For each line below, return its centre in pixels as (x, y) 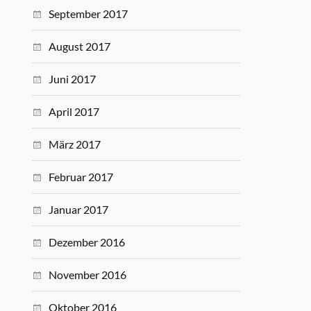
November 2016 (88, 275)
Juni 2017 (73, 79)
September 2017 (89, 14)
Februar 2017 (81, 177)
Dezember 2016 (87, 242)
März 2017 (75, 144)
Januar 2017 (79, 209)
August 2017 (80, 46)
